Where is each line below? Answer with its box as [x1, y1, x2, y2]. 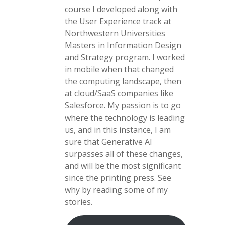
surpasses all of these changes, [65, 148, 183, 160]
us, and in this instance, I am [65, 124, 171, 136]
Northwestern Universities [65, 28, 165, 39]
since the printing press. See [65, 172, 171, 184]
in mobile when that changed [65, 64, 174, 75]
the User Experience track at [65, 16, 171, 27]
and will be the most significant [65, 160, 181, 172]
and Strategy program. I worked [65, 52, 185, 63]
